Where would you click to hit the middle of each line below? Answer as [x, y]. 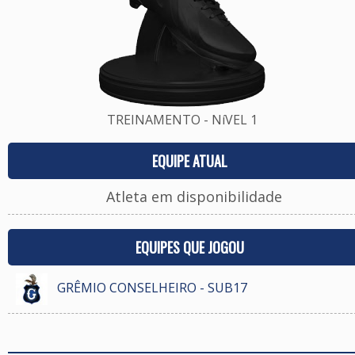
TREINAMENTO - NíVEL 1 [182, 120]
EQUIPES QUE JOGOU [190, 247]
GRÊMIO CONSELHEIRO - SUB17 [152, 287]
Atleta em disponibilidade [194, 197]
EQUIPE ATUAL [190, 161]
